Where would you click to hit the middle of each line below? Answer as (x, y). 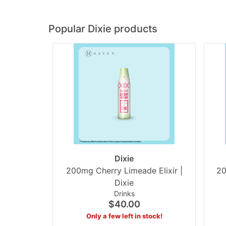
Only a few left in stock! (124, 216)
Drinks (124, 193)
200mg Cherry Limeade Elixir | (124, 170)
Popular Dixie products (103, 29)
